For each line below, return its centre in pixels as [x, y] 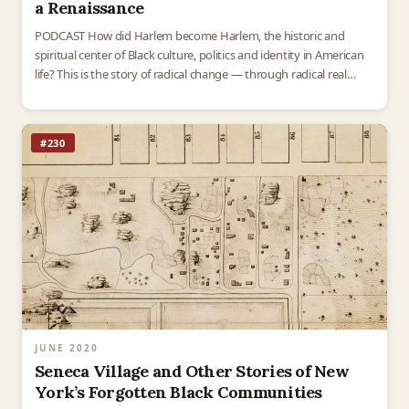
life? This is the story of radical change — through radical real [191, 74]
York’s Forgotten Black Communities [178, 393]
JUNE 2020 [67, 348]
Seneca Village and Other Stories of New [192, 372]
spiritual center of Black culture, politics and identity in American [199, 55]
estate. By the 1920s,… [92, 94]
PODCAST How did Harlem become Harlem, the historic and [190, 36]
